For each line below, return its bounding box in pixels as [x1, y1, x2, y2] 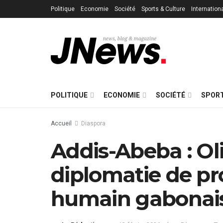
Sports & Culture [141, 5, 185, 12]
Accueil [51, 120, 72, 127]
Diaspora [81, 120, 106, 127]
